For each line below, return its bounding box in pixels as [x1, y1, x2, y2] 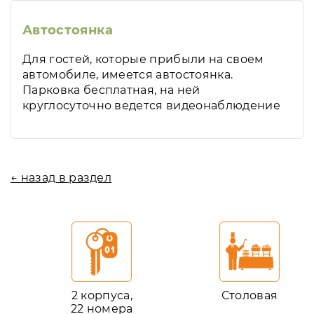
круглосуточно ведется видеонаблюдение [22, 99, 280, 112]
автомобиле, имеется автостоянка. [22, 68, 233, 81]
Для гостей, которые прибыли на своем [22, 53, 264, 66]
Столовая [221, 289, 278, 302]
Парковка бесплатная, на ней [22, 83, 200, 97]
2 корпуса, [71, 289, 132, 302]
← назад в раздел [11, 171, 112, 184]
